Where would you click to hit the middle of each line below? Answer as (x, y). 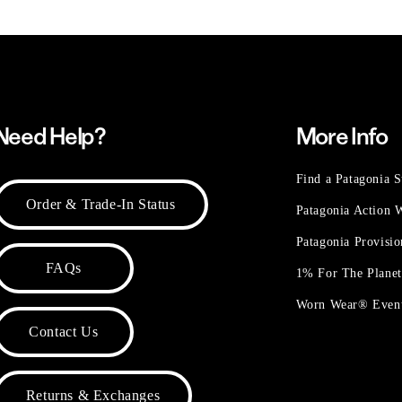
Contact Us (64, 332)
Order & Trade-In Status (100, 204)
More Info (341, 136)
